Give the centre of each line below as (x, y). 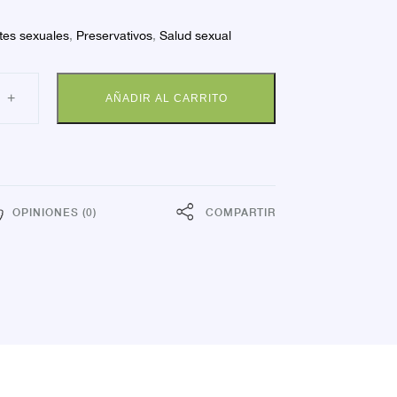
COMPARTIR (240, 211)
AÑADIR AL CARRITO (166, 98)
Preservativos (115, 36)
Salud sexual (196, 36)
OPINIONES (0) (54, 211)
